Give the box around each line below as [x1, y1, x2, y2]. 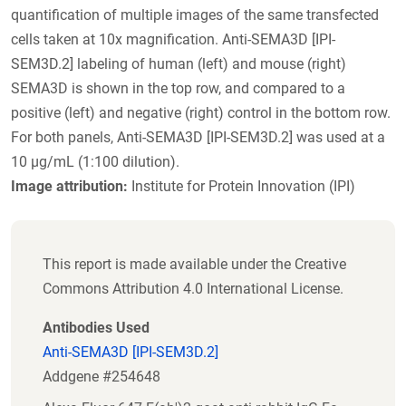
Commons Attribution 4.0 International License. [43, 280, 343, 298]
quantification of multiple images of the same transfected [11, 6, 379, 24]
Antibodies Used [43, 319, 150, 337]
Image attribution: [11, 178, 128, 196]
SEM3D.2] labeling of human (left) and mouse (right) [11, 55, 346, 73]
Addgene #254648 [43, 368, 160, 386]
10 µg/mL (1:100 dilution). [11, 153, 179, 171]
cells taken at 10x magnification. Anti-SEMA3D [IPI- [11, 31, 335, 49]
